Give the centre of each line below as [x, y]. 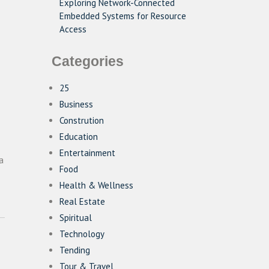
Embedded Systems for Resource [123, 16]
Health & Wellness [96, 185]
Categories [88, 62]
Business [76, 104]
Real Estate [82, 201]
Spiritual [76, 218]
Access [73, 29]
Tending [75, 250]
